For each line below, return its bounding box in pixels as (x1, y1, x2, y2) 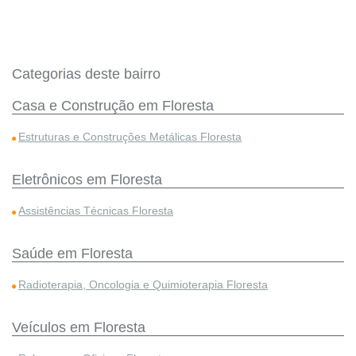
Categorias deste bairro (12, 66, 161, 82)
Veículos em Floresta (12, 319, 145, 335)
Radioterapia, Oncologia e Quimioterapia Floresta (18, 278, 268, 291)
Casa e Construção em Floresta (12, 98, 214, 114)
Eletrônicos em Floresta (12, 172, 162, 188)
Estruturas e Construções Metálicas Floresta (18, 130, 242, 143)
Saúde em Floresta (12, 246, 133, 261)
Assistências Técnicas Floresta (18, 204, 173, 217)
